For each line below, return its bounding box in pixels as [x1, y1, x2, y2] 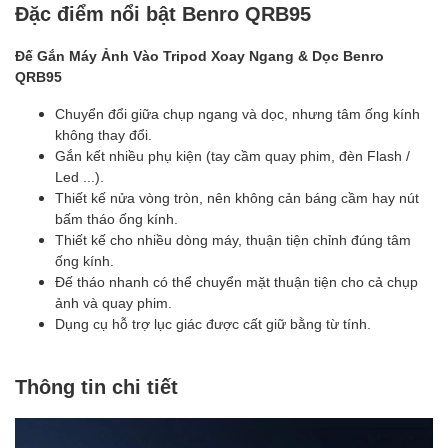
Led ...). [55, 167, 104, 185]
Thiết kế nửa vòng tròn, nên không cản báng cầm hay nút [55, 188, 419, 206]
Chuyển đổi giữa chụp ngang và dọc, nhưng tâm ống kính [55, 104, 420, 122]
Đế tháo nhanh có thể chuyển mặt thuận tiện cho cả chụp [55, 272, 418, 290]
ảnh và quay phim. [55, 293, 172, 311]
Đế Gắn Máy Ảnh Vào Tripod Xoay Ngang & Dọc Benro [15, 46, 384, 64]
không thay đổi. [55, 125, 152, 143]
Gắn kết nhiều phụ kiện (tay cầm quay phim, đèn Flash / [55, 146, 410, 164]
